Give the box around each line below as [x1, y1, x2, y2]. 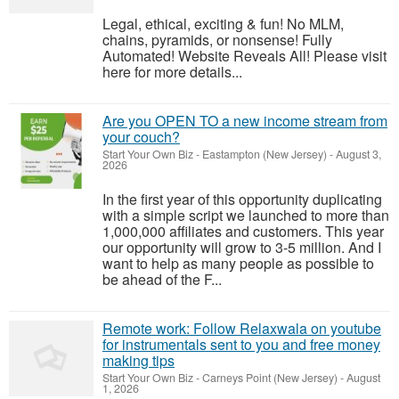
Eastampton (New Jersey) [202, 146, 327, 162]
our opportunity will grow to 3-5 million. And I [102, 237, 381, 257]
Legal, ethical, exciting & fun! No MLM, [102, 13, 344, 34]
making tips [102, 350, 175, 370]
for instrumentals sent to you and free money [102, 334, 380, 354]
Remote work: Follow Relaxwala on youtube [102, 318, 381, 338]
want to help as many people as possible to [102, 253, 374, 273]
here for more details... [102, 61, 242, 82]
